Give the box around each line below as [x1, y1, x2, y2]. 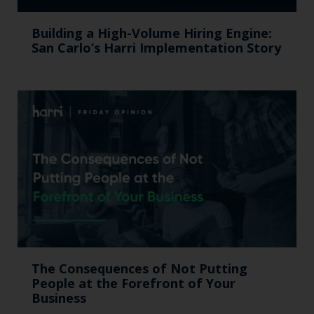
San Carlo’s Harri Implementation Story [32, 39, 281, 56]
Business [32, 289, 86, 306]
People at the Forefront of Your [32, 274, 235, 292]
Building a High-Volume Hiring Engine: [32, 24, 272, 41]
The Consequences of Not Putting [32, 259, 247, 277]
